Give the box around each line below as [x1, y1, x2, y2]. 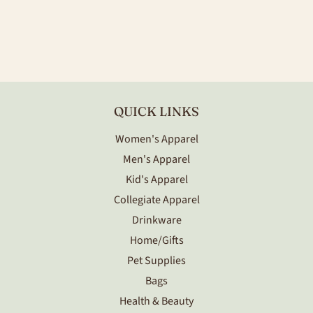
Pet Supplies [127, 252, 186, 268]
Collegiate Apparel [113, 191, 200, 208]
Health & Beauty [119, 293, 194, 309]
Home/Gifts [129, 232, 184, 248]
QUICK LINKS [114, 103, 199, 119]
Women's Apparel [115, 131, 198, 147]
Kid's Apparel [125, 171, 188, 187]
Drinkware [131, 212, 182, 228]
